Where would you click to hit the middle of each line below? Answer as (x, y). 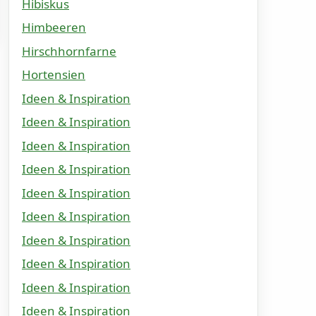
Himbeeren (54, 27)
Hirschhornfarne (69, 51)
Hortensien (54, 74)
